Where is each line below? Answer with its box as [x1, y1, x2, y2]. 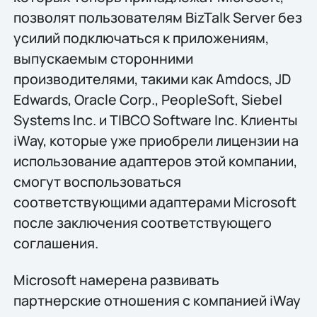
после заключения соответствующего [13, 213, 272, 233]
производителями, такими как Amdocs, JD [13, 69, 291, 89]
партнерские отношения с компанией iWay [13, 290, 301, 310]
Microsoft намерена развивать [13, 270, 219, 289]
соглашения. [13, 234, 98, 253]
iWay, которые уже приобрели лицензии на [13, 131, 299, 151]
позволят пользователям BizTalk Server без [13, 8, 302, 28]
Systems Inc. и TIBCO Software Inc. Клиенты [13, 110, 298, 130]
